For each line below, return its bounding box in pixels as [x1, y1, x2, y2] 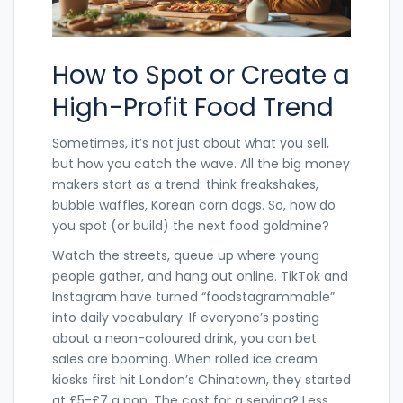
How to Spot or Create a [52, 57, 350, 93]
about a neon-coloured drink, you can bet [52, 328, 317, 347]
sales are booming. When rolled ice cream [52, 349, 318, 368]
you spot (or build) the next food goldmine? [52, 216, 329, 235]
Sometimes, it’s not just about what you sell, [52, 133, 329, 152]
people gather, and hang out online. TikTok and [52, 266, 348, 285]
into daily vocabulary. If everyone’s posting [52, 308, 319, 327]
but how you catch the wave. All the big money [52, 154, 350, 173]
